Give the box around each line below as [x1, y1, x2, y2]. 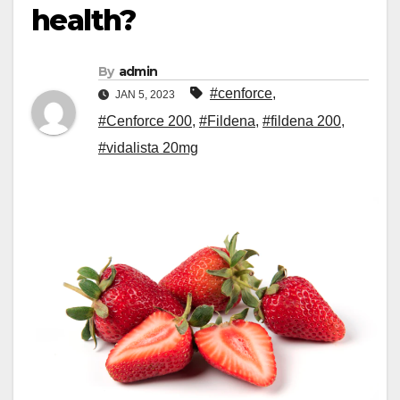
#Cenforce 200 [98, 113, 192, 129]
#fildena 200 [262, 113, 341, 129]
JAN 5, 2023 [112, 88, 178, 102]
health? [31, 3, 136, 38]
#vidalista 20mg [98, 140, 198, 156]
